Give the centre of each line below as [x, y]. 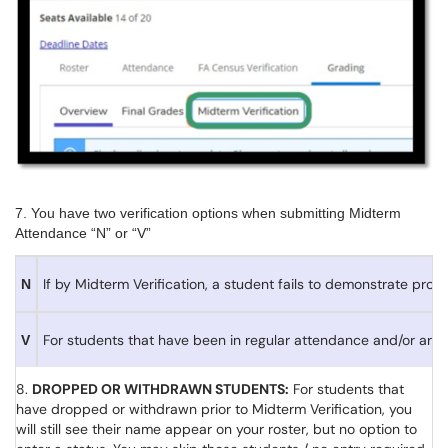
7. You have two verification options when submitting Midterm [208, 212]
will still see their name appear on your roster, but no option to [216, 428]
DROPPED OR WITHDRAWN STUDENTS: [160, 388]
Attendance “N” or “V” [87, 232]
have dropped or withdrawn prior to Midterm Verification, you [214, 408]
